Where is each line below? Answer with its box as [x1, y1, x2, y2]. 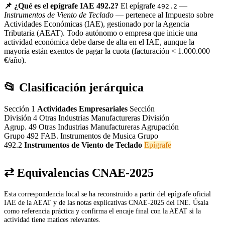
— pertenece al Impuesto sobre [114, 10, 213, 19]
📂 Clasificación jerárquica [4, 80, 144, 94]
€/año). [4, 55, 26, 64]
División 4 [4, 113, 37, 122]
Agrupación [141, 122, 179, 131]
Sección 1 [4, 104, 35, 113]
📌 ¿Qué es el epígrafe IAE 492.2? [4, 1, 119, 10]
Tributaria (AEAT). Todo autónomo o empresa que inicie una [4, 28, 197, 37]
